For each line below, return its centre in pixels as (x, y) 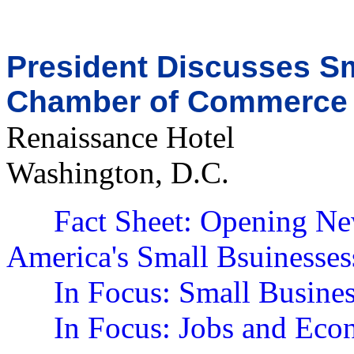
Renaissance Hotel (121, 137)
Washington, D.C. (118, 173)
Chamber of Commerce (177, 102)
